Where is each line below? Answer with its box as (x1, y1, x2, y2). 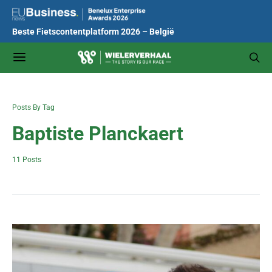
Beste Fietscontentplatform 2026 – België (12, 27, 174, 37)
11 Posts (12, 155, 41, 164)
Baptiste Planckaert (12, 122, 183, 145)
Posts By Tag (12, 103, 55, 112)
